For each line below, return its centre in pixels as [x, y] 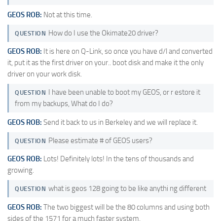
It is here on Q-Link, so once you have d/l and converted [127, 52]
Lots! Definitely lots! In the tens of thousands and [118, 159]
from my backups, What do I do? [64, 104]
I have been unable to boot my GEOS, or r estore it [124, 92]
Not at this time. [67, 15]
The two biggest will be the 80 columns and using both [126, 207]
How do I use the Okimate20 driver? [103, 33]
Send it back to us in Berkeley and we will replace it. [120, 122]
